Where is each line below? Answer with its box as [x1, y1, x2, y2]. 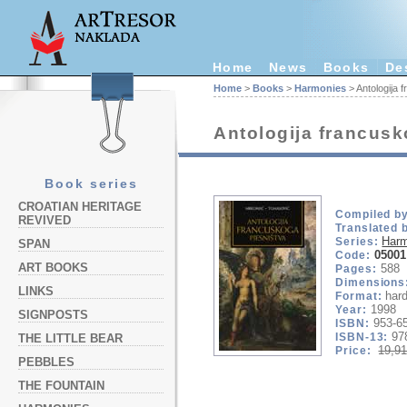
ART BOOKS [18, 261, 88, 274]
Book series [44, 176, 138, 191]
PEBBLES [18, 355, 74, 369]
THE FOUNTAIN [18, 379, 104, 392]
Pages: [335, 263, 377, 274]
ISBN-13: [335, 331, 389, 342]
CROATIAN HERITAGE [18, 200, 142, 213]
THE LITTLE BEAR [18, 332, 123, 345]
